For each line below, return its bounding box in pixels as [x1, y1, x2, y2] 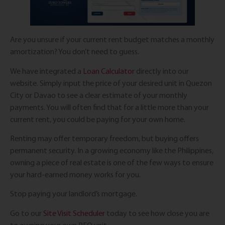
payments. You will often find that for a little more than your [10, 102, 209, 112]
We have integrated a [10, 66, 83, 76]
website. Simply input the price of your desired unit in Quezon [10, 78, 212, 88]
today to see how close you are [105, 208, 209, 218]
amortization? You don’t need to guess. [10, 47, 141, 57]
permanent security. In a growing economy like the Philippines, [10, 146, 213, 156]
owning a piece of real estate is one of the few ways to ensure [10, 158, 213, 168]
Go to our [10, 208, 43, 218]
